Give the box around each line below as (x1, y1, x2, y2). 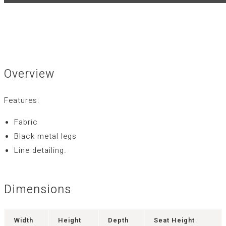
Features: (4, 94, 39, 106)
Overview (4, 65, 54, 83)
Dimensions (4, 181, 71, 199)
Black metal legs (14, 130, 77, 142)
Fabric (14, 116, 38, 128)
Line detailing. (14, 144, 67, 156)
